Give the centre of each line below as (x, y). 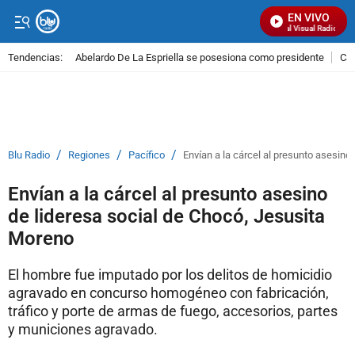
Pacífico (147, 155)
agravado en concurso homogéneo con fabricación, (168, 293)
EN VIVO (309, 17)
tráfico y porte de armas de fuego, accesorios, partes (173, 311)
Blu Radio (29, 155)
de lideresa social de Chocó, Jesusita (166, 216)
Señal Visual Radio (300, 28)
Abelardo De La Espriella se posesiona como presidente (200, 57)
